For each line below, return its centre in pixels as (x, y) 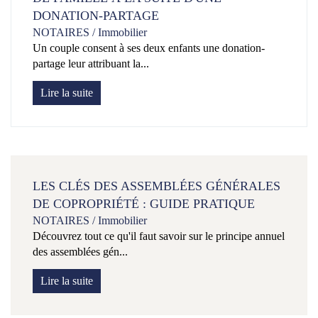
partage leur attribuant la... (91, 64)
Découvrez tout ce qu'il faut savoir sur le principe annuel (159, 236)
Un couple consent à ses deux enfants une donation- (149, 48)
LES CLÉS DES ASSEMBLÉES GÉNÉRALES (157, 186)
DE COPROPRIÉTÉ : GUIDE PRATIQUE (144, 204)
